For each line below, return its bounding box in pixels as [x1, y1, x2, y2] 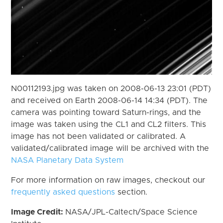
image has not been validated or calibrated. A [11, 132, 186, 140]
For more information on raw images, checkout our [11, 176, 206, 184]
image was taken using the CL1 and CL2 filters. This [11, 120, 207, 128]
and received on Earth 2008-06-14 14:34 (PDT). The [11, 96, 208, 105]
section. [115, 188, 148, 196]
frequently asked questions [11, 188, 115, 196]
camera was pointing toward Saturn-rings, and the [11, 108, 202, 116]
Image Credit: [11, 208, 66, 216]
